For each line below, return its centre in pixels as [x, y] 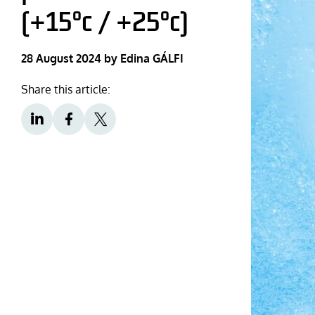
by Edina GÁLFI [144, 58]
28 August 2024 [61, 58]
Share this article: [66, 89]
